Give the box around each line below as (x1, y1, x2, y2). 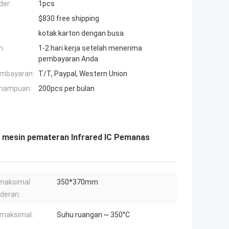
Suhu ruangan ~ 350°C (57, 211, 130, 219)
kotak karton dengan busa (38, 29, 124, 38)
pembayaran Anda (38, 55, 98, 63)
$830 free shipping (38, 14, 99, 23)
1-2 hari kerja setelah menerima (38, 44, 142, 53)
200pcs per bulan (38, 84, 95, 93)
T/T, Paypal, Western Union (38, 70, 127, 78)
